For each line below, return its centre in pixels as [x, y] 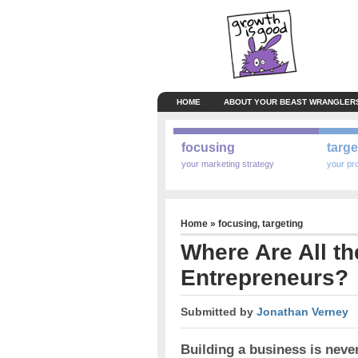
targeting [282, 224]
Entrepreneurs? [264, 278]
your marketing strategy [228, 163]
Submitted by [218, 312]
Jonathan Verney [302, 312]
